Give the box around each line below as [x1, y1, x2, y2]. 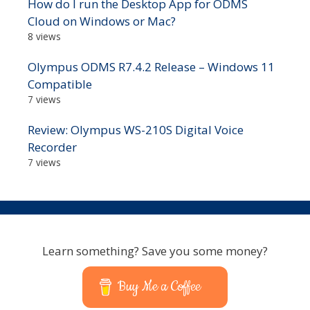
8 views [28, 29, 61, 43]
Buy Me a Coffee [118, 277, 201, 296]
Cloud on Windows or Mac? [28, 12, 176, 29]
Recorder [28, 138, 77, 155]
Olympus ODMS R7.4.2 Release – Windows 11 [28, 58, 275, 75]
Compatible [28, 75, 92, 92]
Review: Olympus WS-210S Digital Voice [28, 121, 244, 138]
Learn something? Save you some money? [42, 242, 268, 259]
